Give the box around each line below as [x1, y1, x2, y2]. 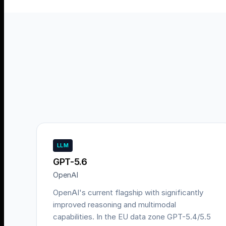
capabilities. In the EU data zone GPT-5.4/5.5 [53, 212, 211, 221]
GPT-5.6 [53, 156, 87, 167]
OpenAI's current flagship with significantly [53, 188, 203, 197]
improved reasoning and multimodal [53, 200, 176, 209]
